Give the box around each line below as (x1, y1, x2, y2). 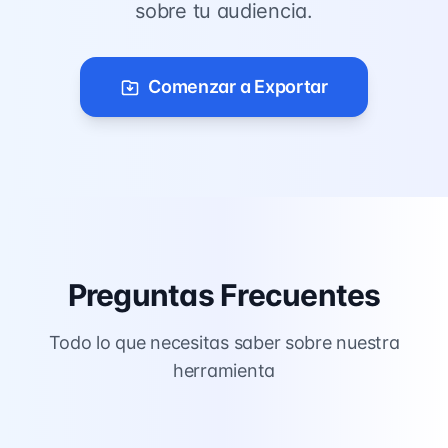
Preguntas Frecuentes (67, 277, 381, 313)
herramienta (172, 360, 276, 381)
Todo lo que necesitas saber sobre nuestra (48, 332, 400, 353)
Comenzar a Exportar (148, 76, 328, 97)
